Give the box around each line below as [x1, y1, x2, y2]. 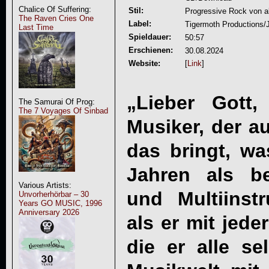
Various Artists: [18, 181, 71, 190]
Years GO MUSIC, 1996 [18, 199, 102, 208]
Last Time [18, 23, 53, 32]
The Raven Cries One [18, 14, 94, 23]
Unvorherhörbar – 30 [18, 190, 89, 199]
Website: [128, 59, 160, 68]
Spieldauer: [128, 32, 171, 41]
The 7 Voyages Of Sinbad [18, 106, 108, 115]
